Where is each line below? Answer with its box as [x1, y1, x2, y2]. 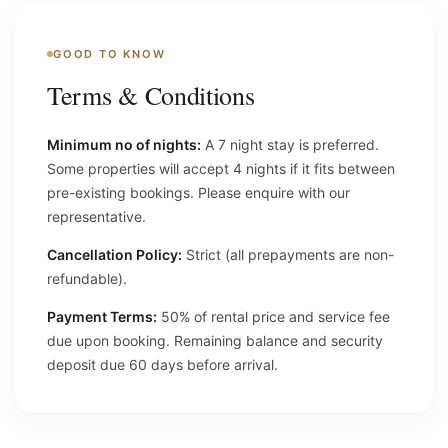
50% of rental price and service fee [157, 307, 390, 325]
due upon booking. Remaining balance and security [47, 331, 383, 349]
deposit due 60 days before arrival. [47, 355, 278, 373]
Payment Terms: [47, 307, 157, 325]
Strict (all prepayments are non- [182, 245, 394, 263]
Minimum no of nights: [47, 135, 201, 153]
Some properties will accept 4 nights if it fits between [47, 159, 395, 177]
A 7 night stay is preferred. [201, 135, 379, 153]
